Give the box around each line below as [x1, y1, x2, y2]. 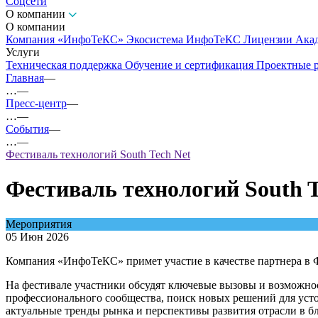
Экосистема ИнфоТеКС [126, 33, 243, 45]
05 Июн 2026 [6, 230, 69, 243]
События [6, 123, 49, 135]
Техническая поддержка [6, 59, 125, 71]
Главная [6, 72, 44, 84]
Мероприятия [6, 217, 72, 230]
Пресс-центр [6, 97, 67, 109]
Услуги [6, 46, 40, 58]
